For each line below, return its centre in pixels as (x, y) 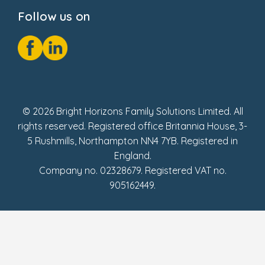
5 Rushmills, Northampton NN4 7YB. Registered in (132, 140)
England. (132, 155)
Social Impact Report (82, 33)
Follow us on (54, 16)
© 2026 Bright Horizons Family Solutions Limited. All (132, 111)
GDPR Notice (61, 19)
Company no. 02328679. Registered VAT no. (132, 170)
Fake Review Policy (77, 46)
